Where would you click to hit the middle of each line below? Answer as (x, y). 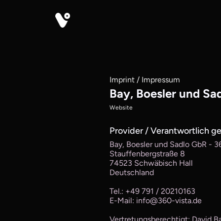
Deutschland (132, 172)
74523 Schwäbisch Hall (151, 163)
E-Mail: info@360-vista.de (156, 201)
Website (121, 108)
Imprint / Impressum (145, 80)
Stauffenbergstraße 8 (147, 154)
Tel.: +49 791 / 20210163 (152, 191)
